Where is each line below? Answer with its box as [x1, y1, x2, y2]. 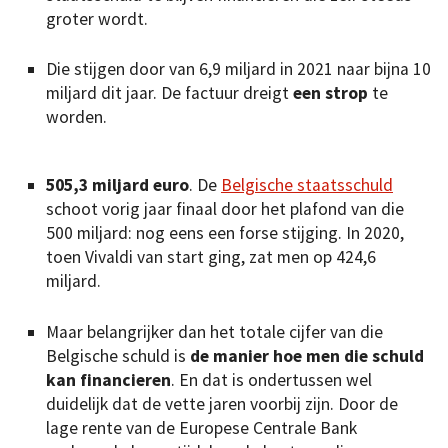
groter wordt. [46, 7, 152, 30]
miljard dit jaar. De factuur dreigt [46, 82, 293, 105]
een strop [293, 82, 368, 105]
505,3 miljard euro [46, 174, 189, 197]
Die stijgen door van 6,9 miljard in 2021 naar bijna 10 [46, 58, 431, 81]
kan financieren [46, 368, 171, 391]
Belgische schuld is [46, 344, 190, 367]
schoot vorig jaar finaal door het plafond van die [46, 198, 404, 221]
